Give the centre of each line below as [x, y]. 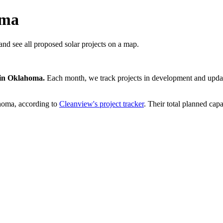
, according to [36, 104]
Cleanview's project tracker [102, 104]
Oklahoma [25, 78]
